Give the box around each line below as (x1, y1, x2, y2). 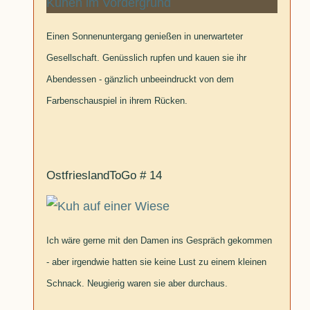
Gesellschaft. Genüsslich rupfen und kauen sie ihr (46, 52, 247, 63)
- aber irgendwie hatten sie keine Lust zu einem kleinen (46, 256, 267, 267)
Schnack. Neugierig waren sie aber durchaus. (46, 277, 228, 289)
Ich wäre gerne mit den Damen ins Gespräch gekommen (46, 235, 273, 246)
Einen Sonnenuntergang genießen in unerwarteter (46, 30, 244, 42)
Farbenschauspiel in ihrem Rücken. (46, 95, 188, 106)
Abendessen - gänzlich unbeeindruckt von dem (46, 73, 235, 84)
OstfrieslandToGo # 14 (46, 168, 163, 183)
